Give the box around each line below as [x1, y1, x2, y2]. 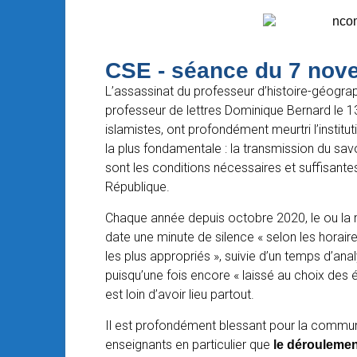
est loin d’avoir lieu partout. [105, 287, 254, 302]
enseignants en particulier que [105, 337, 273, 352]
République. [105, 179, 170, 194]
